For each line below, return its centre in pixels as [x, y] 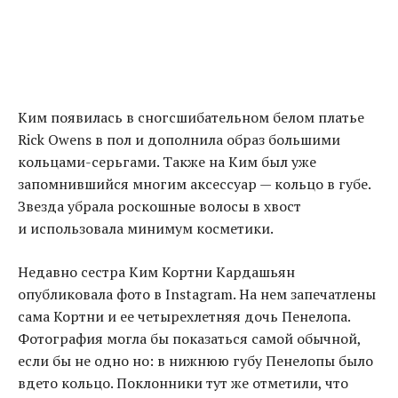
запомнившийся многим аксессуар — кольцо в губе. [194, 184]
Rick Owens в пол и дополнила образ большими [179, 140]
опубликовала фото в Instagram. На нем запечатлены [197, 295]
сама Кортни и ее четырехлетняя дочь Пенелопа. [184, 317]
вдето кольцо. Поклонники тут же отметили [168, 383]
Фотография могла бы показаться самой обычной [187, 339]
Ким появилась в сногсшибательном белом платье [191, 118]
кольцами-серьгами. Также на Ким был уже [167, 162]
